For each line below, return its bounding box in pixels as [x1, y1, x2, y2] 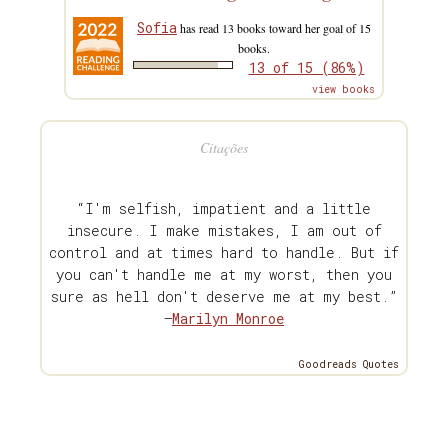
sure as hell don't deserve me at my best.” [51, 286, 397, 306]
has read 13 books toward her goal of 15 [177, 19, 371, 36]
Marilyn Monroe [172, 308, 284, 328]
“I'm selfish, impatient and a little [77, 198, 371, 218]
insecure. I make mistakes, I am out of [66, 220, 382, 240]
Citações [200, 137, 248, 157]
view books [312, 82, 375, 96]
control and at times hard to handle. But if [49, 242, 399, 262]
